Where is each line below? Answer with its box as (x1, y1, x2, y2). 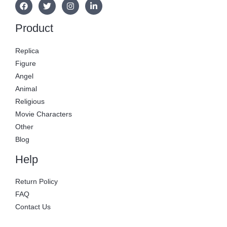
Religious (15, 97, 45, 105)
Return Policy (15, 178, 58, 186)
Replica (15, 47, 39, 55)
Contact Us (15, 203, 51, 211)
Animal (15, 85, 37, 93)
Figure (15, 59, 36, 67)
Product (15, 22, 53, 34)
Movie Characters (15, 110, 72, 118)
